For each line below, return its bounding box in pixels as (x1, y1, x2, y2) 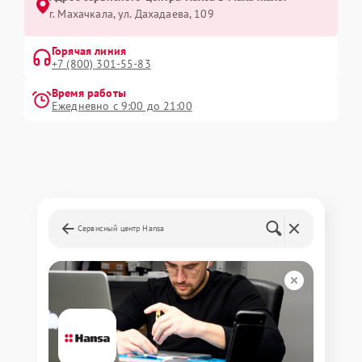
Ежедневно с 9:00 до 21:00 (52, 99, 192, 114)
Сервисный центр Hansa (78, 223, 165, 234)
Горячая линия (52, 44, 126, 59)
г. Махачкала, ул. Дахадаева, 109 (49, 6, 214, 22)
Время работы (52, 86, 126, 101)
